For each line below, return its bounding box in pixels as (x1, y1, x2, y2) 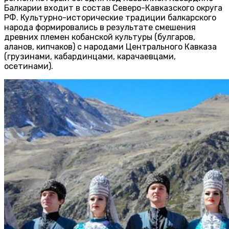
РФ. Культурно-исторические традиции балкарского (4, 13, 216, 23)
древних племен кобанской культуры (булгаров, (4, 32, 195, 42)
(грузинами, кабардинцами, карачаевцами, (4, 52, 176, 62)
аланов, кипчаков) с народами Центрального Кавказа (4, 42, 217, 52)
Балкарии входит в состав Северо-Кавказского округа (4, 3, 222, 13)
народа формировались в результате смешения (4, 22, 196, 33)
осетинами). (4, 61, 53, 72)
